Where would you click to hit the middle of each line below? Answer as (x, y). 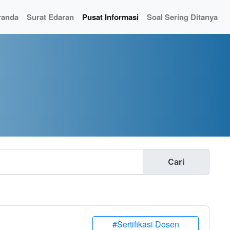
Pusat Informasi (110, 17)
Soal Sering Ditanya (182, 17)
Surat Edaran (50, 17)
